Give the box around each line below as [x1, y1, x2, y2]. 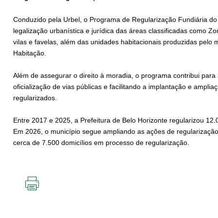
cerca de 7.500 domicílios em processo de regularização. [13, 139, 189, 147]
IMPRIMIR [32, 190, 61, 199]
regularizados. [13, 94, 59, 102]
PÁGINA [32, 206, 56, 214]
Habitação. [13, 49, 46, 57]
